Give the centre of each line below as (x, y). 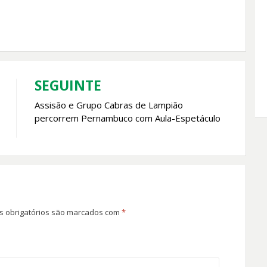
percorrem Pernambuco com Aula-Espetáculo (127, 118)
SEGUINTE (68, 86)
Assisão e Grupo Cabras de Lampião (108, 105)
